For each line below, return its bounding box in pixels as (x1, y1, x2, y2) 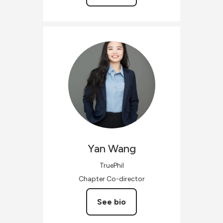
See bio (97, 197, 126, 207)
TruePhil (99, 161, 124, 170)
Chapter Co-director (78, 174, 145, 183)
